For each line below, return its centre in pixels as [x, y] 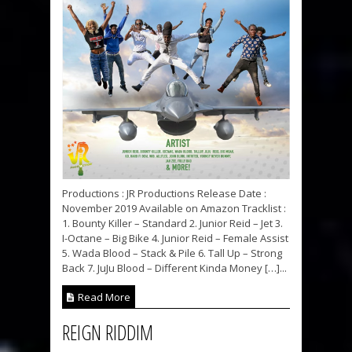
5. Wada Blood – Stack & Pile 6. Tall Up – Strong [172, 253]
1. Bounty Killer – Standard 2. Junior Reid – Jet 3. [172, 223]
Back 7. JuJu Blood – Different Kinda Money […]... [174, 268]
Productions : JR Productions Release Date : [164, 193]
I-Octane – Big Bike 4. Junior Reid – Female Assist [175, 238]
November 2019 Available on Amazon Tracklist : [174, 208]
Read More [103, 297]
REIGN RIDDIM [108, 332]
